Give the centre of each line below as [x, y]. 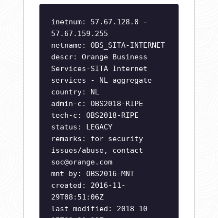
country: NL [75, 92]
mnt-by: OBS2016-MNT [93, 174]
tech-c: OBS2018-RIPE [95, 116]
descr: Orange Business [99, 57]
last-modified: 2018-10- [101, 209]
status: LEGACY [82, 127]
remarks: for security [97, 139]
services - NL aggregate [101, 81]
